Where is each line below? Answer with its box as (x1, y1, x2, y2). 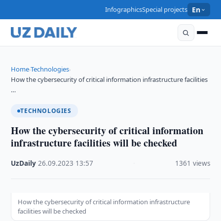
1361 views (175, 159, 210, 168)
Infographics (105, 5, 143, 14)
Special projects (142, 5, 188, 14)
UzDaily (11, 159, 37, 168)
